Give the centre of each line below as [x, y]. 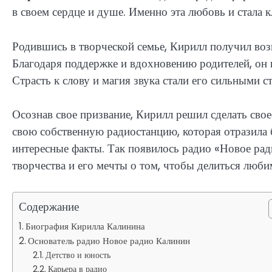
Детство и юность [78, 255]
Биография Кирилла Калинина [86, 226]
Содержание [49, 206]
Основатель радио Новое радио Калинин [109, 240]
